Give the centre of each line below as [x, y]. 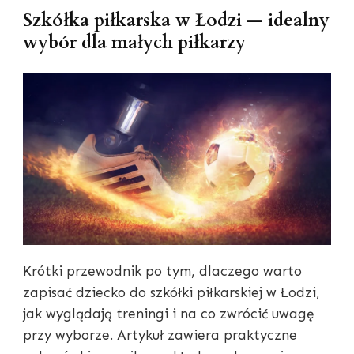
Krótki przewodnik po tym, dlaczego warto [162, 271]
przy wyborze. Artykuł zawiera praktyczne [160, 335]
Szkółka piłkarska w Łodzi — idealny [176, 21]
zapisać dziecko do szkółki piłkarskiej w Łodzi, [171, 292]
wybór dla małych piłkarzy [134, 43]
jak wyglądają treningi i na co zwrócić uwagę [168, 313]
